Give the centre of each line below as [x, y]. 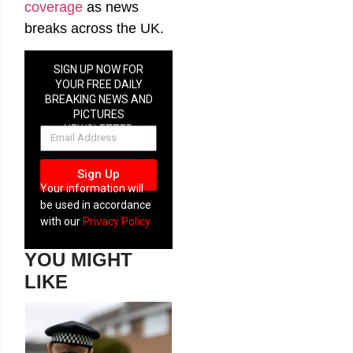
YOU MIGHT [78, 260]
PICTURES [98, 115]
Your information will [92, 188]
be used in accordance [96, 204]
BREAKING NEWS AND [98, 100]
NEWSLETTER [99, 130]
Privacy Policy [117, 221]
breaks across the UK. [94, 28]
